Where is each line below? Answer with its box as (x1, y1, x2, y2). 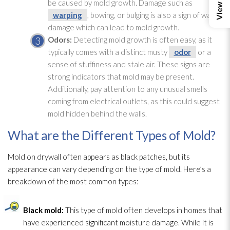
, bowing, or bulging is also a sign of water (87, 10, 222, 20)
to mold (124, 22, 152, 32)
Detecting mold (73, 34, 125, 44)
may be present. (139, 71, 194, 81)
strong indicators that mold (47, 71, 139, 81)
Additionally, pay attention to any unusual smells (47, 84, 207, 93)
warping (52, 10, 82, 20)
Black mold (23, 205, 62, 215)
